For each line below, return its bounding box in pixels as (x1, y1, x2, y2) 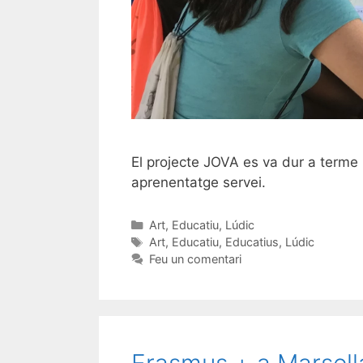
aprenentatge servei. (131, 174, 266, 191)
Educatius (224, 235, 279, 250)
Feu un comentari (148, 252, 241, 267)
